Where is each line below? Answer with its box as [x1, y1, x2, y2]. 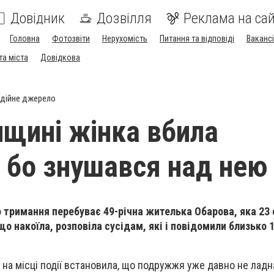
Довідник [10, 10, 65, 27]
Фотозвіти [52, 34, 90, 43]
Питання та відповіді [160, 34, 234, 43]
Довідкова [40, 53, 80, 62]
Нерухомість [102, 34, 147, 43]
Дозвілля [97, 10, 152, 27]
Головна [10, 34, 40, 43]
